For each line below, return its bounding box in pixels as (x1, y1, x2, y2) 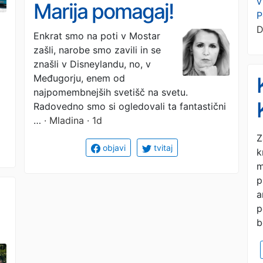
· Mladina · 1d (41, 114, 102, 126)
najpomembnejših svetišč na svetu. (33, 86, 188, 98)
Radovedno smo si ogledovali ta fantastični (33, 100, 226, 112)
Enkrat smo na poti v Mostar (33, 30, 160, 42)
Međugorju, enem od (33, 72, 125, 84)
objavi (100, 143, 126, 153)
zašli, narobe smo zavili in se (33, 44, 161, 56)
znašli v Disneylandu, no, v (33, 58, 151, 70)
